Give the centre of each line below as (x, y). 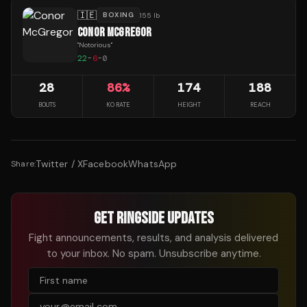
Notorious (95, 45)
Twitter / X (59, 164)
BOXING (118, 15)
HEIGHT (189, 105)
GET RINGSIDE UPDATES (153, 219)
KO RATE (118, 105)
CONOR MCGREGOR (115, 33)
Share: (24, 164)
